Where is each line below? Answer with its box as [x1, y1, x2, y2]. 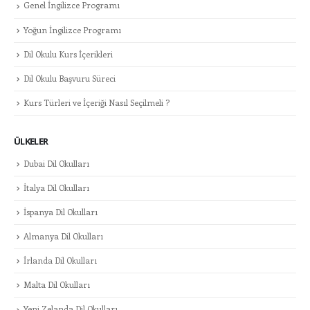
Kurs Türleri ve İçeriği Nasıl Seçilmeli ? [24, 96, 170, 108]
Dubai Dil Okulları [24, 157, 89, 169]
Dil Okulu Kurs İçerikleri [24, 48, 113, 60]
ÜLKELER [14, 134, 48, 147]
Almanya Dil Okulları [24, 230, 103, 242]
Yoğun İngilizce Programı [24, 24, 121, 35]
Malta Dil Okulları [24, 279, 90, 291]
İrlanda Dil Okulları [24, 255, 97, 266]
